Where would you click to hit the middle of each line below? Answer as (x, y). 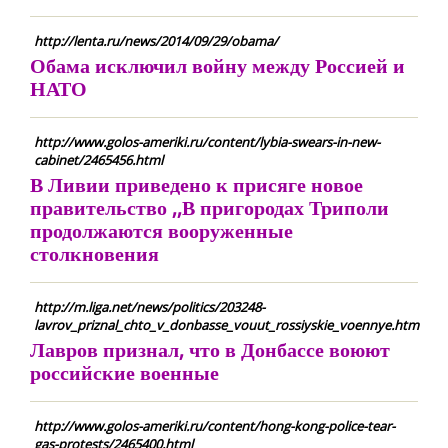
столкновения (94, 253)
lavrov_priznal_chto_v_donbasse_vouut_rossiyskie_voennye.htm (226, 325)
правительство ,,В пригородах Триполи (209, 207)
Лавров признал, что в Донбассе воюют (210, 349)
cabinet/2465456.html (98, 160)
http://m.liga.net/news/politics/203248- (149, 307)
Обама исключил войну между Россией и (217, 65)
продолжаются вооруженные (161, 230)
